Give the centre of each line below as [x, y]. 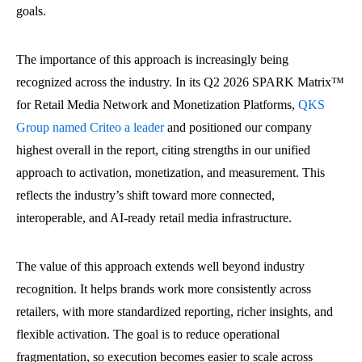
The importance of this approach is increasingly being [152, 59]
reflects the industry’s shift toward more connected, [145, 195]
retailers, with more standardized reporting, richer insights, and [175, 311]
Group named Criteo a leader [90, 127]
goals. [31, 11]
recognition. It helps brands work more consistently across [164, 289]
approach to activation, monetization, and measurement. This [170, 173]
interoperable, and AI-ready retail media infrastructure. [154, 218]
